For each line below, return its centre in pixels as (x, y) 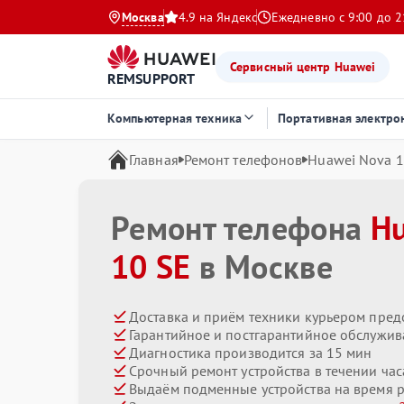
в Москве (262, 266)
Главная (154, 160)
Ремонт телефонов (243, 160)
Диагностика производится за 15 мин (251, 353)
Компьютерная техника (174, 118)
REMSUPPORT (151, 78)
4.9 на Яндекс (217, 17)
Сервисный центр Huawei (303, 66)
